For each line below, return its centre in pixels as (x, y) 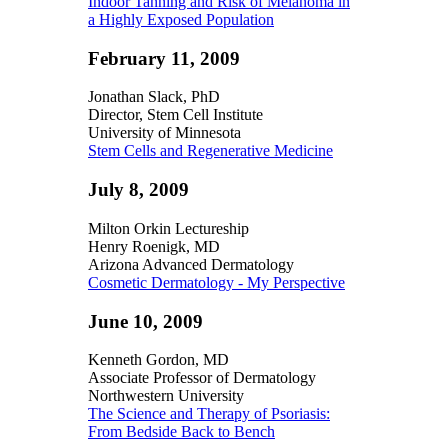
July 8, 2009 (138, 190)
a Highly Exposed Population (181, 19)
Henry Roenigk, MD (154, 246)
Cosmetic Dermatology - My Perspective (216, 282)
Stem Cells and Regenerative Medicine (210, 151)
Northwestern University (168, 396)
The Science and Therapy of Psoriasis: (209, 414)
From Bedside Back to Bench (181, 432)
